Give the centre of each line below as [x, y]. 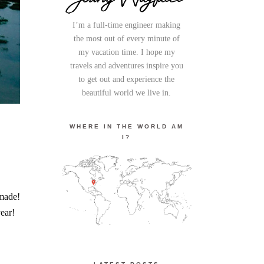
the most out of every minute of [126, 38]
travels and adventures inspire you [126, 65]
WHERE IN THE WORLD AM [126, 126]
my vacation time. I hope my [126, 52]
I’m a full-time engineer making [127, 25]
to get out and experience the [127, 79]
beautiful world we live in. [127, 93]
